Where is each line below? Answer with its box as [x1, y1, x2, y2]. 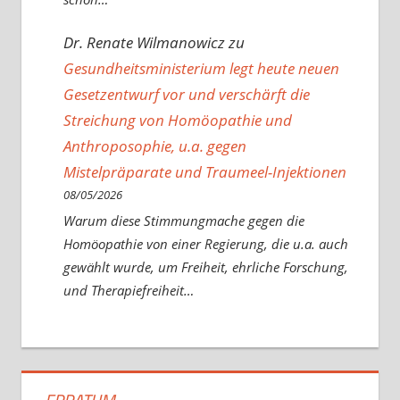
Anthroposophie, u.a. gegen [62, 135, 246, 156]
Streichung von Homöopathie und [62, 109, 292, 130]
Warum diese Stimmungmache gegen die [62, 212, 304, 230]
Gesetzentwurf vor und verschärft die [62, 83, 310, 104]
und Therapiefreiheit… [62, 281, 194, 300]
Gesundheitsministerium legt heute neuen [62, 57, 339, 79]
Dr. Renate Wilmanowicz [62, 31, 225, 53]
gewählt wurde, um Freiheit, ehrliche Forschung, [62, 258, 348, 277]
